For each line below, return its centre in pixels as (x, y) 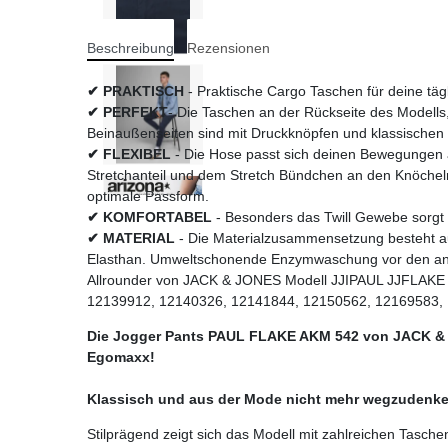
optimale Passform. (148, 195)
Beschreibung (130, 47)
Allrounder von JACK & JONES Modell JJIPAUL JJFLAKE (266, 279)
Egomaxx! (121, 356)
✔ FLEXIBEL (129, 153)
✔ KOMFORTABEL (149, 216)
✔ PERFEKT (127, 111)
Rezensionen (228, 47)
